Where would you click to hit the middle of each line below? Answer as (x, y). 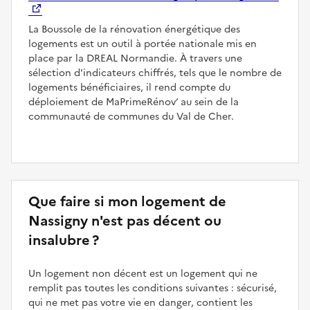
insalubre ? (64, 240)
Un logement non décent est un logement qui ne (143, 273)
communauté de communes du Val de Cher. (131, 116)
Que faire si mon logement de (127, 201)
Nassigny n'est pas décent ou (125, 220)
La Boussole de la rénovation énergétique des (134, 29)
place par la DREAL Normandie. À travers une (135, 58)
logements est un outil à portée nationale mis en (143, 44)
